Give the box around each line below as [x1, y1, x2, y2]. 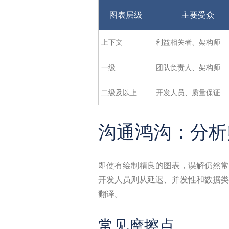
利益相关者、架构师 [156, 38, 220, 47]
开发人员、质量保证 [156, 88, 220, 97]
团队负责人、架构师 [156, 63, 220, 72]
